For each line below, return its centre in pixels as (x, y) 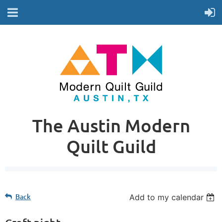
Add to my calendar (167, 197)
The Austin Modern (111, 126)
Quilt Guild (111, 146)
